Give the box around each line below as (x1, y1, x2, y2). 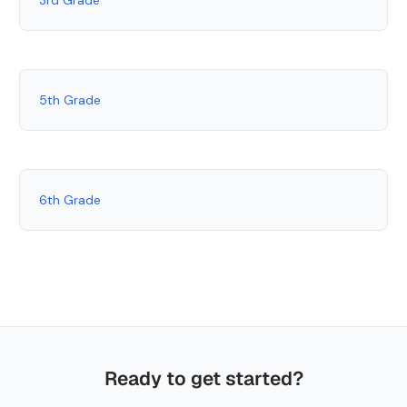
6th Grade (39, 191, 101, 208)
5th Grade (39, 91, 101, 108)
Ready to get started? (104, 365, 303, 391)
